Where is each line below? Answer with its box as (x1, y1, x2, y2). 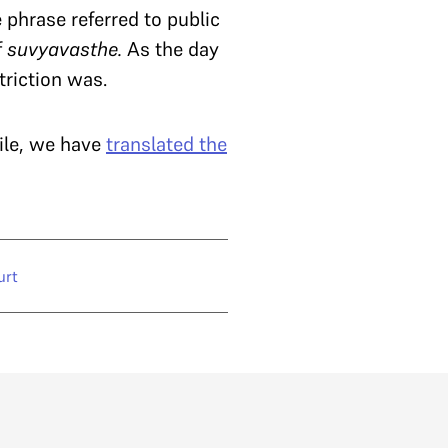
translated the (106, 131, 227, 158)
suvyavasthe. (7, 36, 127, 63)
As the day (127, 36, 219, 63)
